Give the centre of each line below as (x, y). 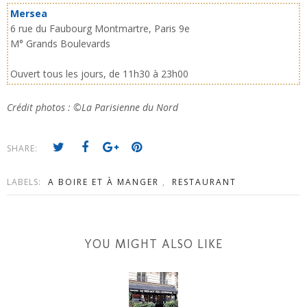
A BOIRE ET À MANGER (105, 182)
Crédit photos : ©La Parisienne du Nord (93, 108)
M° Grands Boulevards (60, 44)
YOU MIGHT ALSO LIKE (153, 244)
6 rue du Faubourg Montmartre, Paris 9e (100, 29)
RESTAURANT (204, 182)
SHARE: (24, 149)
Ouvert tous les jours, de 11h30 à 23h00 (99, 74)
